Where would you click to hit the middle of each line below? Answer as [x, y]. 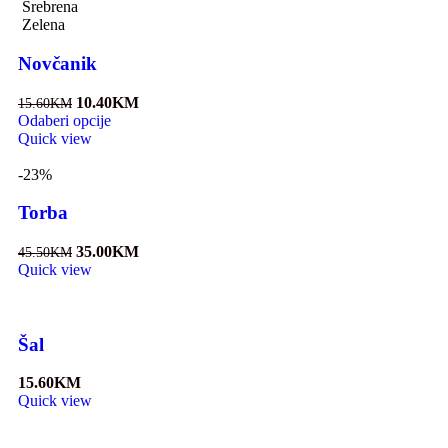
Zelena [43, 25]
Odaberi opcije [64, 120]
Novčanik [57, 63]
